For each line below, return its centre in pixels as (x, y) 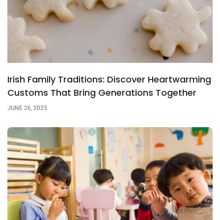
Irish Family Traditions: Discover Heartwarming (109, 80)
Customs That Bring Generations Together (102, 93)
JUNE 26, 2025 (27, 108)
